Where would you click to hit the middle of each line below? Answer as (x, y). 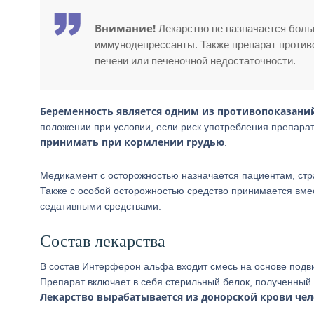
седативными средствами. (101, 206)
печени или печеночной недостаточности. (195, 61)
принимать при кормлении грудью (132, 142)
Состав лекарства (103, 241)
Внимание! (125, 28)
